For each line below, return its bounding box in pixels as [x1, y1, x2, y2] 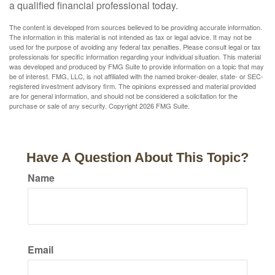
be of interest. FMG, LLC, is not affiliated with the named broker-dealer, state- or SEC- [9, 71, 263, 81]
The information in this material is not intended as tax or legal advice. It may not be [9, 32, 252, 42]
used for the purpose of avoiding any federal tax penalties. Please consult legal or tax [9, 42, 261, 52]
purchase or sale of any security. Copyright [9, 101, 139, 110]
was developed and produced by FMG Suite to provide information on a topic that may [9, 61, 264, 71]
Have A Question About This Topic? [26, 150, 249, 165]
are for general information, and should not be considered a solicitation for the [9, 91, 238, 101]
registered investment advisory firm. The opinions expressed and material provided [9, 81, 256, 91]
